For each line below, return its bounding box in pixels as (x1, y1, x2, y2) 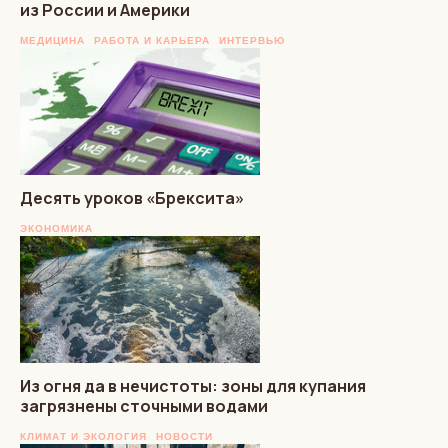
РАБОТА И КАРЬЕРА (94, 34, 210, 46)
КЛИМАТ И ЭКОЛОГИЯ (20, 430, 147, 442)
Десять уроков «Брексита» (20, 186, 244, 209)
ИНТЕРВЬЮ (219, 34, 285, 46)
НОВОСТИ (156, 430, 213, 442)
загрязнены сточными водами (20, 394, 268, 417)
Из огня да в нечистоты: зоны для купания (20, 374, 366, 397)
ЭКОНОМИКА (20, 222, 93, 234)
